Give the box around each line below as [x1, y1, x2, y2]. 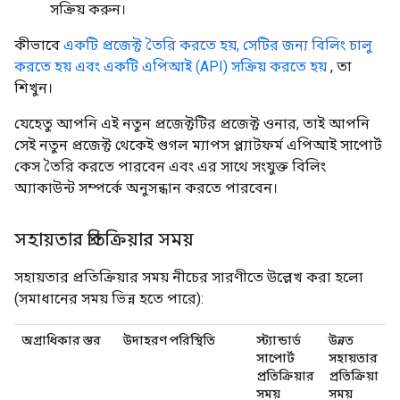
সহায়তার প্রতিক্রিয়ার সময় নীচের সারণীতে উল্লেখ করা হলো [14, 268, 363, 286]
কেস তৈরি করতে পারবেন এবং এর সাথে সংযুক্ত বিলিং [14, 157, 326, 175]
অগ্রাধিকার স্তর [21, 332, 101, 347]
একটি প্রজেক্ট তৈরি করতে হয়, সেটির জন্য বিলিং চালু [63, 36, 372, 54]
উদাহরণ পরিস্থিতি [123, 332, 215, 347]
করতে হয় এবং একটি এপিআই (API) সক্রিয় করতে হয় [14, 57, 327, 75]
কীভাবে [14, 36, 63, 54]
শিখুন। [14, 79, 53, 96]
